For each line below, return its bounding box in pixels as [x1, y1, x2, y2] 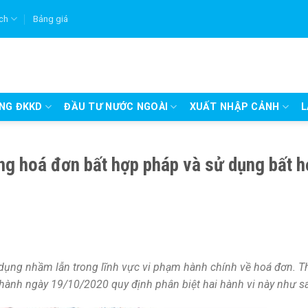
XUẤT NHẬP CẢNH [189, 100, 280, 113]
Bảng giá [32, 13, 68, 24]
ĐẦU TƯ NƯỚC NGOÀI [64, 100, 168, 113]
